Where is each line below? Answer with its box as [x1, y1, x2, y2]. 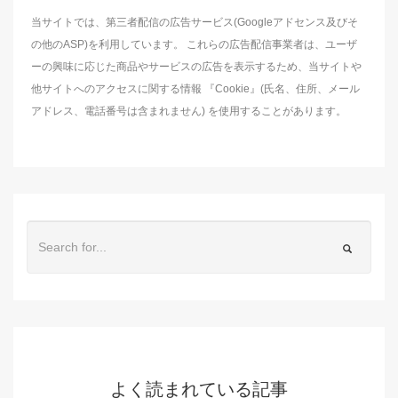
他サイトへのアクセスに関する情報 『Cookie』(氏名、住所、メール [31, 83, 360, 95]
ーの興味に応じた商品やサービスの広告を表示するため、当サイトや [31, 60, 362, 73]
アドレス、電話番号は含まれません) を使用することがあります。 [31, 105, 346, 117]
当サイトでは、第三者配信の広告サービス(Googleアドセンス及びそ [31, 16, 358, 28]
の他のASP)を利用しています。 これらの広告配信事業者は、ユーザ [31, 38, 357, 51]
